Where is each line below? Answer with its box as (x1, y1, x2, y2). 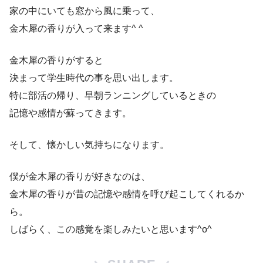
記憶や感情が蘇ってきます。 (9, 108, 131, 119)
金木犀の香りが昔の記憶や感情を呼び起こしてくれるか (9, 189, 244, 200)
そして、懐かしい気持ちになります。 (9, 140, 169, 150)
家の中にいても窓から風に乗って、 (9, 6, 160, 16)
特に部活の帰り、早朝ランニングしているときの (9, 90, 216, 101)
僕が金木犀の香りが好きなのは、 (9, 171, 150, 182)
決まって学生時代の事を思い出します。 (9, 73, 178, 83)
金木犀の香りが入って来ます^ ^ (9, 23, 143, 34)
